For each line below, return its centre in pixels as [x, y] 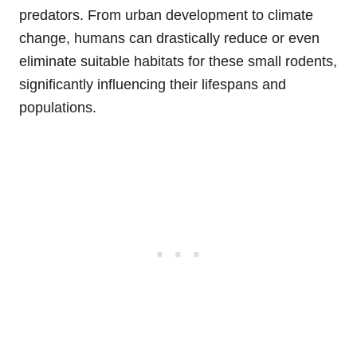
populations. [58, 107]
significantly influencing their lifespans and [153, 84]
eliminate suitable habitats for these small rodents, [178, 61]
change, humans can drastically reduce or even [169, 38]
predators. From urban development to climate [166, 15]
